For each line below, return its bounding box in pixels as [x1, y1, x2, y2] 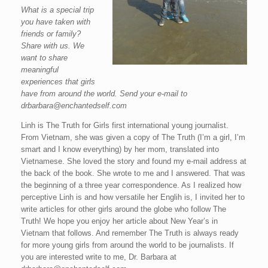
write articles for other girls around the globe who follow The [21, 205, 226, 214]
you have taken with [21, 17, 90, 26]
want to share [21, 53, 68, 62]
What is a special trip [21, 5, 94, 14]
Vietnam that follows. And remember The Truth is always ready [21, 229, 239, 237]
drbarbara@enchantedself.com [21, 101, 127, 110]
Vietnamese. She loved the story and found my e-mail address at [21, 157, 246, 166]
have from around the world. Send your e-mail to [21, 89, 187, 98]
